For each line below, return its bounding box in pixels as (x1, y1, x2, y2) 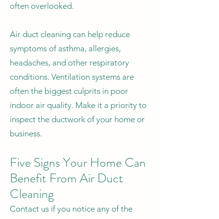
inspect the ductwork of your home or (10, 114, 145, 124)
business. (10, 129, 42, 138)
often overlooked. (10, 1, 74, 11)
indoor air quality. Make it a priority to (10, 100, 147, 110)
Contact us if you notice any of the (10, 204, 132, 214)
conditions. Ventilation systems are (10, 72, 134, 82)
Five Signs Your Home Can (10, 153, 146, 172)
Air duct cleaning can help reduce (10, 29, 130, 39)
